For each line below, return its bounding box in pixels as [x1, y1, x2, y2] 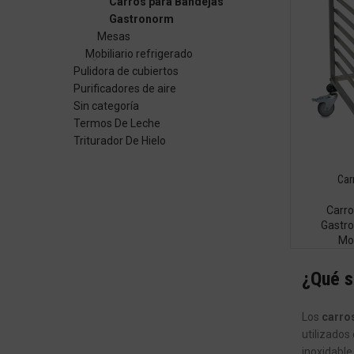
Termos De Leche [73, 117, 160, 130]
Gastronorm [109, 13, 174, 25]
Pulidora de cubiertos [73, 65, 179, 77]
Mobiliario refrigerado [85, 47, 193, 60]
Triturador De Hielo [73, 134, 166, 147]
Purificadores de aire [73, 82, 176, 95]
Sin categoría [73, 100, 139, 112]
